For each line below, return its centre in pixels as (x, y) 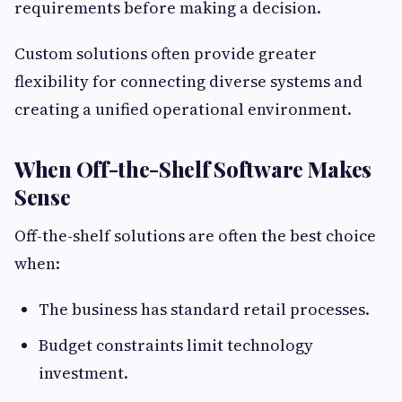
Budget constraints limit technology (176, 345)
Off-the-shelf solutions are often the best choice (195, 236)
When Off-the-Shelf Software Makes (193, 169)
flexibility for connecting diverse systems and (188, 82)
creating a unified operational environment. (183, 109)
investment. (83, 373)
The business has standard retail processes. (204, 310)
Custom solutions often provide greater (166, 54)
